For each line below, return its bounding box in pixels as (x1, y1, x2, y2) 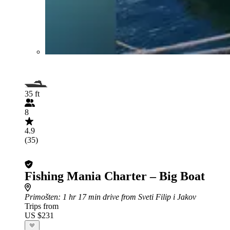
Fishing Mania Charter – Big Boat (25, 169, 205, 183)
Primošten (25, 192, 58, 201)
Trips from (25, 201, 59, 210)
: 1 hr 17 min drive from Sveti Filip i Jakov (58, 192, 196, 201)
